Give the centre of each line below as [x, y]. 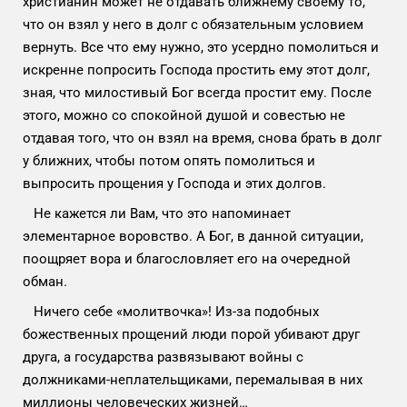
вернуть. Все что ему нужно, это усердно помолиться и [201, 47]
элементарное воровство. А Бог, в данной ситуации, [193, 236]
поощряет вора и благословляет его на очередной [187, 258]
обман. [47, 281]
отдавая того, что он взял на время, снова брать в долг [202, 138]
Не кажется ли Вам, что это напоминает [157, 213]
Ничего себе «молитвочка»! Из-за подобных [171, 311]
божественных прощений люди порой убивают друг [191, 334]
